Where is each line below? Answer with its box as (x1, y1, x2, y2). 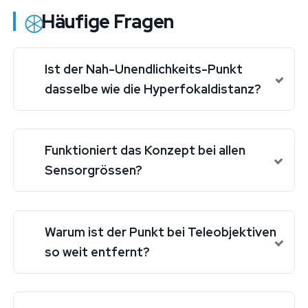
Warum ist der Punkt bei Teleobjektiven (44, 223, 276, 240)
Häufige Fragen (41, 9, 175, 34)
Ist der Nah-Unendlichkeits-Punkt (44, 61, 243, 78)
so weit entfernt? (44, 243, 150, 260)
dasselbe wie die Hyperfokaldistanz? (44, 81, 261, 98)
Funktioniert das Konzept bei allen (44, 142, 245, 159)
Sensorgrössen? (44, 162, 142, 179)
